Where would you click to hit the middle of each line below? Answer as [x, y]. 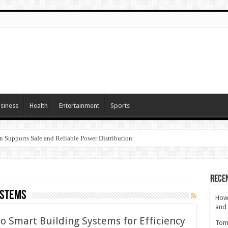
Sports [120, 106]
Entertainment [79, 106]
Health [38, 106]
